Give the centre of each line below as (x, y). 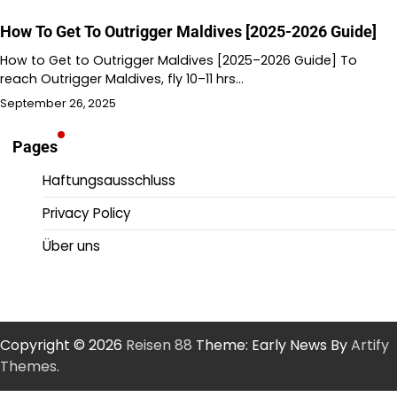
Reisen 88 (159, 346)
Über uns (71, 246)
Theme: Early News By (272, 346)
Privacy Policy (87, 214)
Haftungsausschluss (109, 181)
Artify (370, 346)
